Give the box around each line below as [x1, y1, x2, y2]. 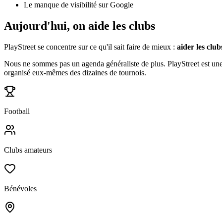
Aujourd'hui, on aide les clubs [4, 19, 155, 33]
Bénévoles [4, 184, 37, 193]
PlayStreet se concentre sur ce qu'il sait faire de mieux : [4, 43, 177, 52]
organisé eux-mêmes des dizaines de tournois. [4, 68, 146, 77]
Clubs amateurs [4, 146, 52, 155]
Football [4, 107, 30, 116]
